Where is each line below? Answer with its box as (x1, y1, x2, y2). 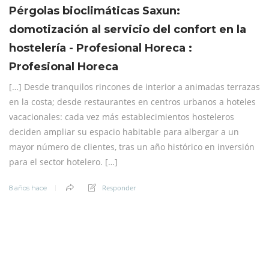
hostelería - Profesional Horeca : (9, 41, 192, 55)
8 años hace (9, 183, 47, 192)
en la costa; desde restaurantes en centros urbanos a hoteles (9, 95, 256, 107)
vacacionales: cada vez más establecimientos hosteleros (9, 110, 234, 122)
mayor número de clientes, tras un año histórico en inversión (9, 141, 255, 153)
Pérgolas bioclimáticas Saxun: (9, 4, 180, 17)
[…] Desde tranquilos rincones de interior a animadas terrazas (9, 80, 260, 92)
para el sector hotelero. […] (9, 156, 118, 168)
